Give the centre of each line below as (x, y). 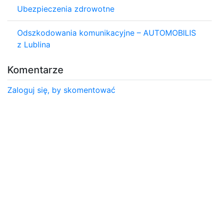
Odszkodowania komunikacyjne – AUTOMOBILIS (107, 33)
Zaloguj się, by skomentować (61, 90)
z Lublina (34, 44)
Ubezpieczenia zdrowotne (66, 9)
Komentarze (35, 70)
